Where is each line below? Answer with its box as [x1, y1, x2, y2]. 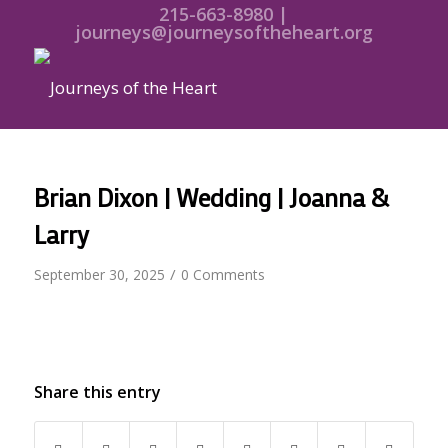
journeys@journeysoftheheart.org [74, 20, 373, 44]
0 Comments [180, 265, 265, 284]
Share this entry [33, 380, 161, 403]
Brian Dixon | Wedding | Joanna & [33, 181, 389, 214]
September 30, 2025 [33, 265, 165, 284]
